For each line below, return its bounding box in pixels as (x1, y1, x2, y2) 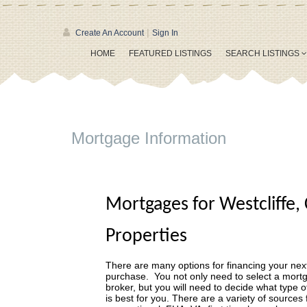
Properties (106, 227, 187, 246)
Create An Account (75, 28, 144, 38)
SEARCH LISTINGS (225, 49, 302, 58)
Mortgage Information (71, 129, 226, 147)
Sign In (152, 28, 178, 38)
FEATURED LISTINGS (129, 49, 212, 58)
